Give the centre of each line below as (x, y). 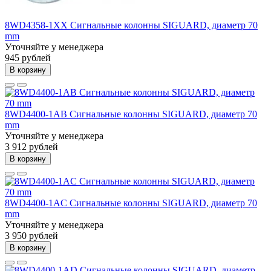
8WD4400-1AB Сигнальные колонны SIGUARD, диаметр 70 (131, 114)
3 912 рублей (31, 146)
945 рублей (28, 57)
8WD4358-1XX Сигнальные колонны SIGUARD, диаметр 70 (131, 25)
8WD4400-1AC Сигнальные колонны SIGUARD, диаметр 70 (131, 203)
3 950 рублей (31, 235)
